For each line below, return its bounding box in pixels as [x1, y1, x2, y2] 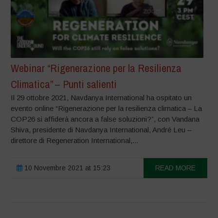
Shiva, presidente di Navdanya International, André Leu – [11, 125, 192, 134]
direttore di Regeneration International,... [11, 136, 139, 145]
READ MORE [155, 163, 196, 172]
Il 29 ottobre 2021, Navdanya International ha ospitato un [11, 93, 192, 102]
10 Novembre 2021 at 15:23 [22, 163, 111, 172]
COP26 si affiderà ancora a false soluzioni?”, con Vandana [11, 114, 200, 123]
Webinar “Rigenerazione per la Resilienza [11, 60, 182, 75]
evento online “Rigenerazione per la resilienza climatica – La [11, 104, 202, 112]
